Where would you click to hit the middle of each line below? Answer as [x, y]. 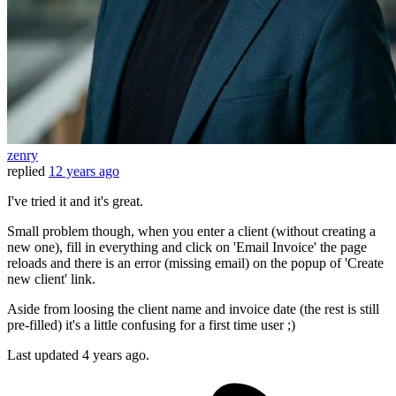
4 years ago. [116, 355]
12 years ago [84, 171]
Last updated [45, 355]
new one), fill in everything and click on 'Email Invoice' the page [187, 247]
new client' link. [51, 279]
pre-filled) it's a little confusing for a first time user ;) [151, 325]
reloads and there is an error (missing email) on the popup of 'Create [195, 263]
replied [26, 171]
